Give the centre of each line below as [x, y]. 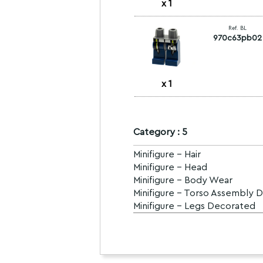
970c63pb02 [237, 38]
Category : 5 [160, 132]
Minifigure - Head [170, 167]
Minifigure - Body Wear [183, 180]
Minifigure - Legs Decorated [194, 206]
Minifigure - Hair [167, 154]
